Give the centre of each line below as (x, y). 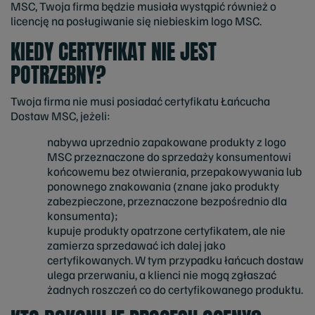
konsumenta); (83, 215)
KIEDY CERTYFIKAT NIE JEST (114, 52)
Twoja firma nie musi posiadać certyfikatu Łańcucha (140, 101)
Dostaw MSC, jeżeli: (60, 115)
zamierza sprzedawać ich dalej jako (136, 245)
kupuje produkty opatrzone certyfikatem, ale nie (166, 230)
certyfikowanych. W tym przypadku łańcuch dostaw (175, 259)
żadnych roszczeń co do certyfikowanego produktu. (175, 289)
